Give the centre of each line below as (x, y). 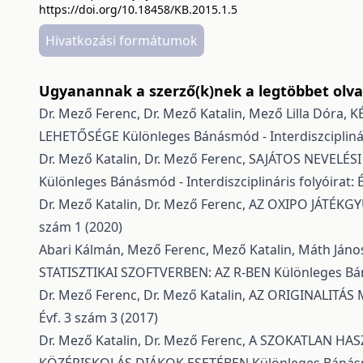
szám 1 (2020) (81, 226)
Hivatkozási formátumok (122, 40)
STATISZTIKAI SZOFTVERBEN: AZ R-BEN (156, 272)
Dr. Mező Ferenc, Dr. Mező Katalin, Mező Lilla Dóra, (194, 113)
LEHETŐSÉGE (81, 136)
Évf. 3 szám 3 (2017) (98, 317)
